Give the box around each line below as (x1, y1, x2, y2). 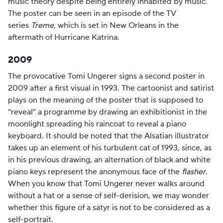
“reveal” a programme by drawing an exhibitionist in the (8, 107, 207, 117)
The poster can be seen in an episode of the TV (8, 8, 176, 18)
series (8, 20, 31, 30)
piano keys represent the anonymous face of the (8, 167, 182, 177)
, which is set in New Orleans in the (54, 20, 179, 30)
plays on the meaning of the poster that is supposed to (8, 95, 203, 105)
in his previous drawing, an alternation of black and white (8, 155, 211, 165)
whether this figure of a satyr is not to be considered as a (8, 203, 210, 213)
